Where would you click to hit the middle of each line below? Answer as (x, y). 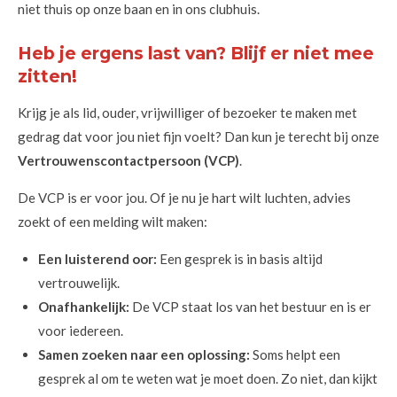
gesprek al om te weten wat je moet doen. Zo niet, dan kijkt (207, 378)
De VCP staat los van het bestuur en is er (250, 306)
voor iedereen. (80, 330)
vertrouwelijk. (78, 282)
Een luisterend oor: (97, 258)
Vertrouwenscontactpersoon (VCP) (128, 160)
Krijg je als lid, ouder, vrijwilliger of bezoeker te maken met (187, 112)
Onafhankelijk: (83, 306)
